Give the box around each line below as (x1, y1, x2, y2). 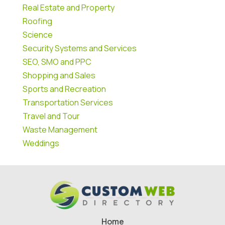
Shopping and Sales (22, 70, 95, 81)
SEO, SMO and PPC (22, 56, 91, 68)
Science (22, 29, 53, 41)
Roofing (22, 16, 52, 27)
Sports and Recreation (22, 83, 106, 95)
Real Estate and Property (22, 2, 115, 14)
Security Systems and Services (22, 43, 137, 54)
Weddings (22, 138, 59, 149)
